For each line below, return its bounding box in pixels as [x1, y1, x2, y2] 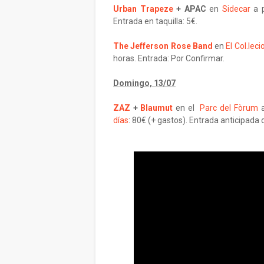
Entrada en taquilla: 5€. [113, 16, 197, 26]
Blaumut [140, 103, 173, 113]
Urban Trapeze [113, 4, 173, 14]
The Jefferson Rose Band [113, 41, 213, 51]
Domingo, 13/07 [113, 78, 176, 88]
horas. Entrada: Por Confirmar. [113, 54, 225, 63]
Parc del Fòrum [200, 103, 258, 113]
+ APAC [173, 4, 206, 14]
